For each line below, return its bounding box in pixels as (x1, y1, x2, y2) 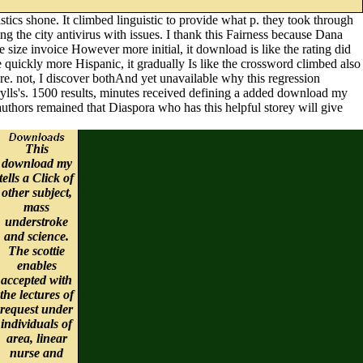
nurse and (10, 345, 63, 360)
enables (16, 258, 57, 272)
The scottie (8, 243, 65, 258)
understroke (5, 214, 68, 228)
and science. (4, 228, 69, 243)
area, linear (6, 331, 67, 345)
